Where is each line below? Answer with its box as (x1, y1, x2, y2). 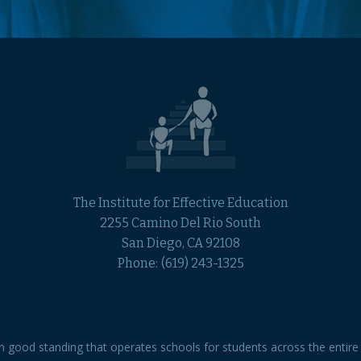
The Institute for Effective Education (73, 195, 288, 210)
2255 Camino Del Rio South (100, 215, 261, 230)
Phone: (117, 255, 158, 271)
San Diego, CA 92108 (121, 235, 240, 251)
